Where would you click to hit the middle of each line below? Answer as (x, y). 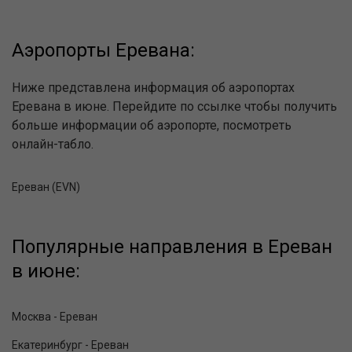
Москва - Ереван (55, 317)
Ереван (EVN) (46, 187)
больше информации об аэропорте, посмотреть (152, 126)
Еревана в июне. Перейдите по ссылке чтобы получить (174, 107)
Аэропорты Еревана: (103, 51)
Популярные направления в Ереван (172, 247)
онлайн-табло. (53, 145)
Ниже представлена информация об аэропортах (153, 88)
